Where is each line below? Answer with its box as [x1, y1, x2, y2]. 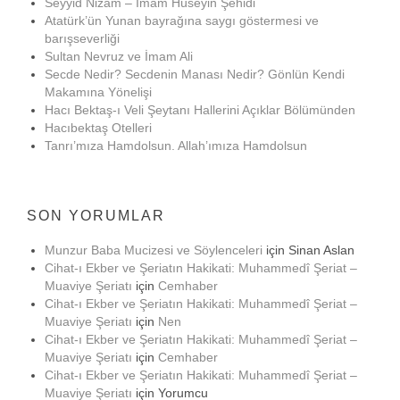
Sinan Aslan [288, 243, 354, 257]
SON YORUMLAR [27, 208, 165, 223]
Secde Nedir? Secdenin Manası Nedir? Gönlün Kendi [45, 67, 345, 81]
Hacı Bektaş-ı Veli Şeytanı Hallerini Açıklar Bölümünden [45, 103, 355, 117]
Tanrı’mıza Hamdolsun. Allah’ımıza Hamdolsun [45, 138, 307, 153]
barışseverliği [45, 31, 120, 46]
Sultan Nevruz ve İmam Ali [45, 49, 193, 63]
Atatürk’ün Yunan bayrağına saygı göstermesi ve [45, 13, 319, 28]
